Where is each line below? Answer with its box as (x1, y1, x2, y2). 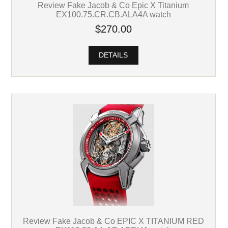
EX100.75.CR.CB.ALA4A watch (55, 9, 171, 19)
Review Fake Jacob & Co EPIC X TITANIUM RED (22, 216, 204, 225)
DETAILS (97, 51, 130, 59)
